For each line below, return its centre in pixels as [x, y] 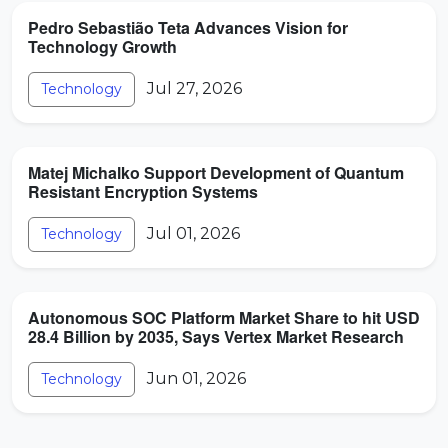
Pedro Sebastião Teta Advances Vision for [188, 27]
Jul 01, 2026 [187, 233]
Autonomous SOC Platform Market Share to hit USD [224, 317]
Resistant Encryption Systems [143, 191]
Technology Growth [102, 46]
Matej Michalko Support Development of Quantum [216, 172]
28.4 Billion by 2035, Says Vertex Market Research [216, 336]
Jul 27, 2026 [188, 88]
